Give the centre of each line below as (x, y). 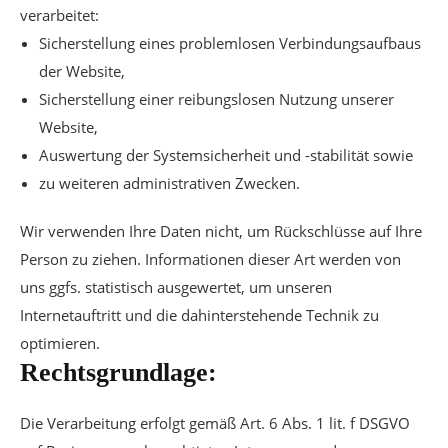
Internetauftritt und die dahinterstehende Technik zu (199, 315)
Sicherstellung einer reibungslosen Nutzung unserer (216, 99)
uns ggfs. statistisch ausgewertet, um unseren (176, 287)
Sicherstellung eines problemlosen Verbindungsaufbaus (230, 43)
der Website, (82, 71)
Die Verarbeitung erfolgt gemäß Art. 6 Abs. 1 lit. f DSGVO (215, 423)
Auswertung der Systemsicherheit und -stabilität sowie (226, 155)
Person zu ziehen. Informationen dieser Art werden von (210, 259)
